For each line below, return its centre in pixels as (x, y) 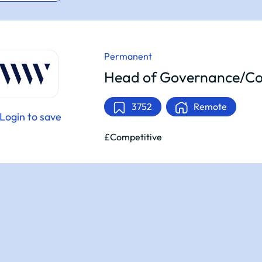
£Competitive (133, 137)
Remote (209, 106)
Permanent (128, 56)
